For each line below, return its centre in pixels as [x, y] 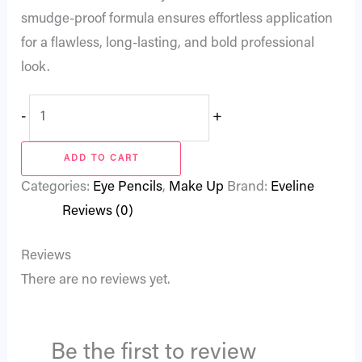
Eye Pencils [128, 187]
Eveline [293, 187]
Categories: [57, 187]
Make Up [197, 187]
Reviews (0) [98, 212]
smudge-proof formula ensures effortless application [177, 20]
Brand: [249, 187]
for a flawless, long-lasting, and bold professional [168, 44]
